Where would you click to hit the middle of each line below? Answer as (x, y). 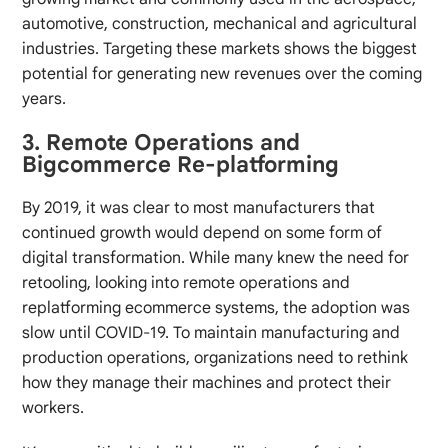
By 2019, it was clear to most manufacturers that (199, 207)
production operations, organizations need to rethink (215, 357)
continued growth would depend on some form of (202, 232)
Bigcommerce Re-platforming (181, 164)
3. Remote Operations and (161, 142)
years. (44, 98)
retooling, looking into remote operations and (186, 282)
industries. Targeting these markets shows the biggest (220, 48)
